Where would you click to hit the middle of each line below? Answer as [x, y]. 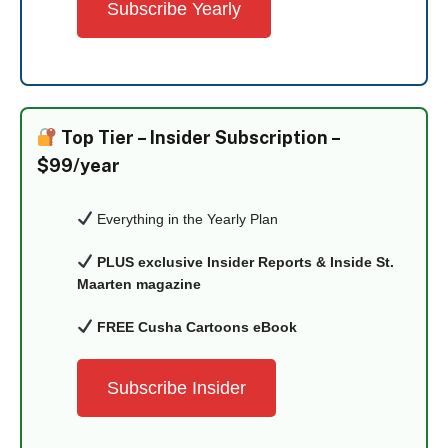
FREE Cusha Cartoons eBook [196, 327]
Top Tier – [104, 137]
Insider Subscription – [245, 137]
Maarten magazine [139, 284]
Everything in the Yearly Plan [185, 219]
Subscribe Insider [176, 388]
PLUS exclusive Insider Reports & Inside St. [245, 262]
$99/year [78, 165]
